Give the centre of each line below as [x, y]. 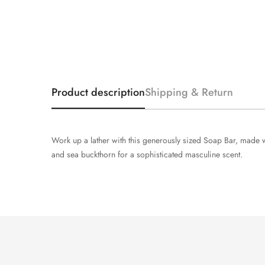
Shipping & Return [189, 92]
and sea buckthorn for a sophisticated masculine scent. [147, 154]
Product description [98, 92]
